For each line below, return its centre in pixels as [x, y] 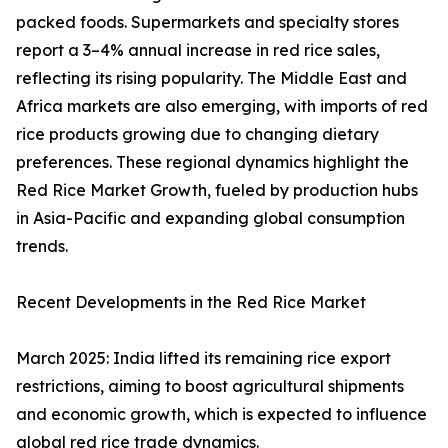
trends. [42, 246]
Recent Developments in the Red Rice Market [191, 302]
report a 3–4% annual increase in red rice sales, [198, 50]
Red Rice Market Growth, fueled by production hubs [217, 190]
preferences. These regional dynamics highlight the [212, 162]
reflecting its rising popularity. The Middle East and [211, 78]
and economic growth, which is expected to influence [221, 414]
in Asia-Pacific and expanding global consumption [210, 218]
